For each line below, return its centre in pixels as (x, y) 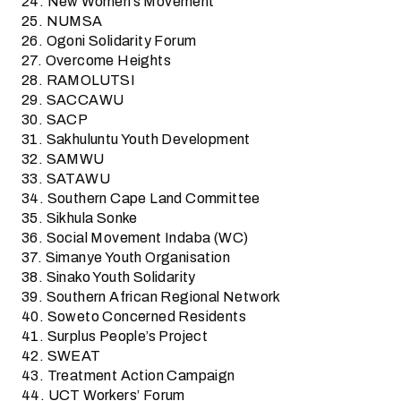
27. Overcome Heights (96, 60)
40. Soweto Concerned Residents (134, 316)
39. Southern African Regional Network (151, 297)
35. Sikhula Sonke (80, 218)
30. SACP (55, 119)
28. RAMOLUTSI (79, 80)
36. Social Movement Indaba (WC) (135, 238)
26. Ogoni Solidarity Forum (109, 41)
